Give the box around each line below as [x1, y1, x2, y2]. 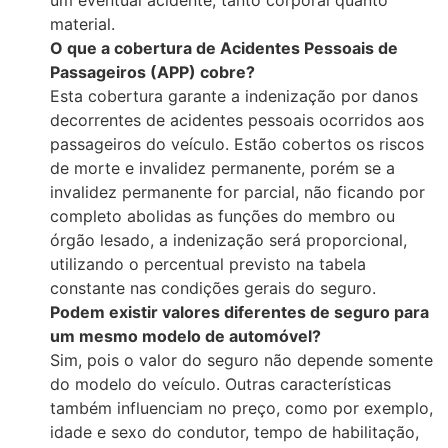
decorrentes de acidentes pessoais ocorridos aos [50, 110, 424, 131]
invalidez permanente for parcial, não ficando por [50, 182, 425, 203]
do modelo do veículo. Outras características [50, 374, 391, 395]
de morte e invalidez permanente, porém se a [50, 158, 395, 179]
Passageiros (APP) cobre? [50, 62, 255, 83]
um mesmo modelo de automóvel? [50, 326, 321, 347]
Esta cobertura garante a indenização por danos [50, 86, 418, 107]
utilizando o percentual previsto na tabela [50, 254, 366, 275]
